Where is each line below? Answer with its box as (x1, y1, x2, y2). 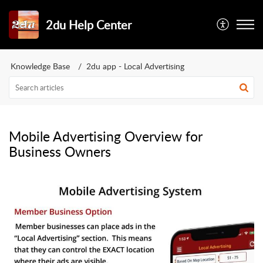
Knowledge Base (11, 60, 70, 72)
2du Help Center (46, 16, 132, 33)
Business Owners (9, 142, 111, 161)
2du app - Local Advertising (86, 60, 184, 72)
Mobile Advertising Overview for (9, 127, 203, 146)
